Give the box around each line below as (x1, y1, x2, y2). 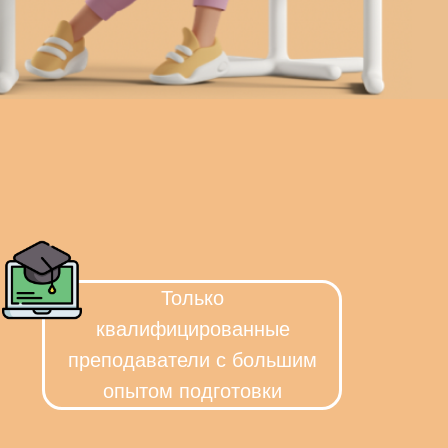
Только (161, 287, 224, 309)
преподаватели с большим (68, 349, 317, 371)
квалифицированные (95, 318, 290, 340)
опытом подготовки (103, 380, 282, 402)
